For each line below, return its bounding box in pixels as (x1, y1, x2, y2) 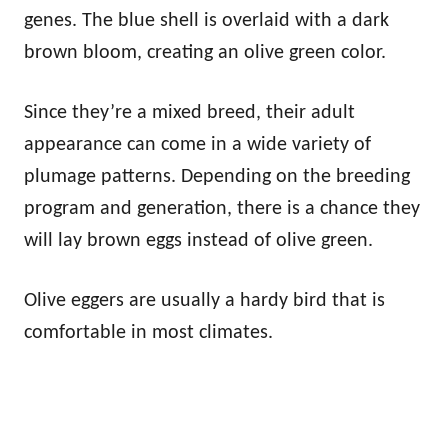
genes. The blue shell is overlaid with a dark (24, 11, 389, 32)
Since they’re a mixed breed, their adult (24, 103, 355, 124)
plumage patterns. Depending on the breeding (24, 167, 410, 188)
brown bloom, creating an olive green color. (24, 43, 386, 64)
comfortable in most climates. (24, 323, 273, 344)
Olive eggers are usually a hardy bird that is (24, 291, 385, 312)
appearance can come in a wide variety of (24, 135, 371, 156)
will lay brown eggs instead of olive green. (24, 231, 373, 252)
